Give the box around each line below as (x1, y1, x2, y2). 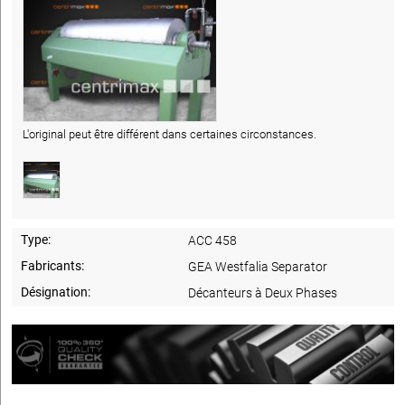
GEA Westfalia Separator (188, 259, 328, 274)
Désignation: (21, 284, 90, 299)
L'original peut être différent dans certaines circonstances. (23, 127, 316, 141)
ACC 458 (188, 232, 238, 248)
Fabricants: (21, 258, 84, 273)
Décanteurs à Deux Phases (188, 285, 338, 300)
